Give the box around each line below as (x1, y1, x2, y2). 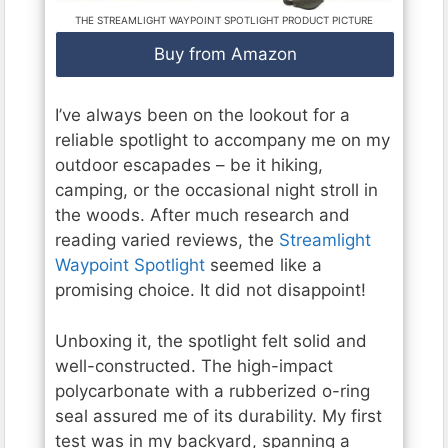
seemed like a (205, 255, 322, 276)
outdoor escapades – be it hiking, (55, 155, 323, 176)
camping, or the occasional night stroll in (55, 180, 378, 201)
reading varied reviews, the (55, 230, 279, 251)
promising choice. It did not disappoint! (55, 280, 366, 301)
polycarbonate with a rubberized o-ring (55, 380, 370, 401)
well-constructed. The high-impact (55, 355, 333, 376)
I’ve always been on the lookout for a (55, 105, 350, 126)
